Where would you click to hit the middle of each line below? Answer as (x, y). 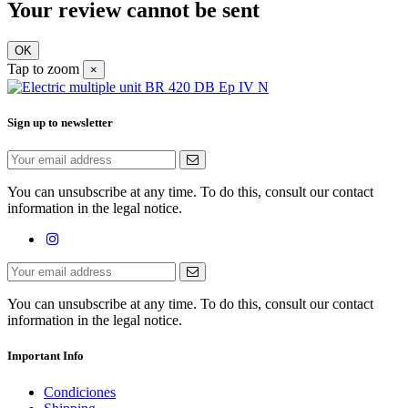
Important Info (46, 356)
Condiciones (80, 392)
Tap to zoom (43, 68)
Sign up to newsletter (60, 123)
